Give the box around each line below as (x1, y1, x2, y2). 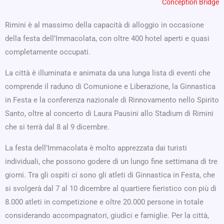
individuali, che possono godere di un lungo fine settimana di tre (5, 157, 217, 166)
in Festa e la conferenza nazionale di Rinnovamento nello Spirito (5, 95, 219, 104)
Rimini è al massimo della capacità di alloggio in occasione (5, 20, 204, 29)
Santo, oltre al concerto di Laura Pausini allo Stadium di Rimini (5, 109, 213, 118)
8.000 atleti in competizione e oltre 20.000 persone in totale (5, 197, 203, 206)
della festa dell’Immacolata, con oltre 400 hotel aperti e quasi (5, 34, 209, 43)
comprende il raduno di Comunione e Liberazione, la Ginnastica (5, 82, 215, 91)
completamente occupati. (5, 47, 90, 56)
